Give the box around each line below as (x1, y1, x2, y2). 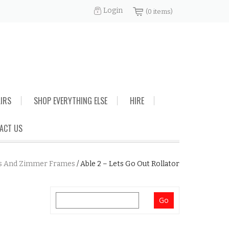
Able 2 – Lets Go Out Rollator (80, 159, 179, 168)
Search (55, 193, 79, 202)
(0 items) (146, 8, 173, 15)
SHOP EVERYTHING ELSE (34, 95, 107, 107)
